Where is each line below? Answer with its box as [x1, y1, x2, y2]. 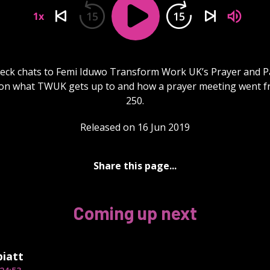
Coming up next [73, 201, 197, 224]
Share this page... [93, 159, 177, 172]
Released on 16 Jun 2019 [80, 120, 190, 134]
